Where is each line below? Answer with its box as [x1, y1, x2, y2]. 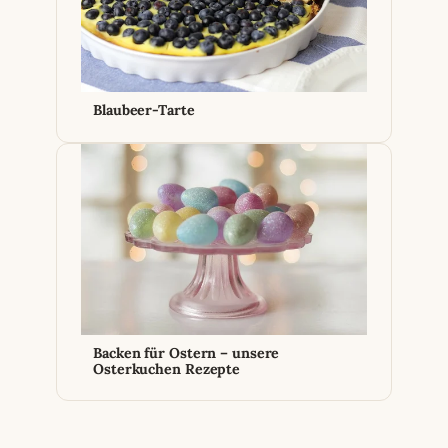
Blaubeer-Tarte [93, 101, 195, 120]
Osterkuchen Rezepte [93, 359, 241, 378]
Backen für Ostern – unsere [93, 343, 280, 362]
